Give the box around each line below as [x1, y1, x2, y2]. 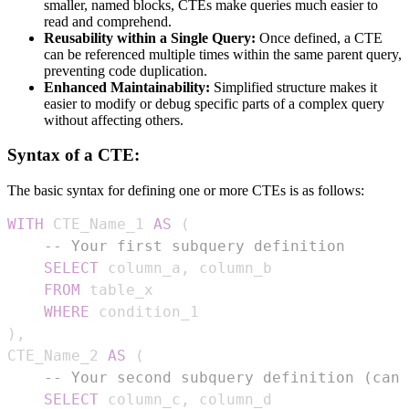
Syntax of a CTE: [7, 145, 140, 165]
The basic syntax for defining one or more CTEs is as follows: [7, 183, 364, 199]
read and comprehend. [44, 13, 172, 29]
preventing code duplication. [44, 62, 207, 79]
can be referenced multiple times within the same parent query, [44, 46, 402, 62]
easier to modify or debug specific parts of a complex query [44, 95, 384, 111]
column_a [99, 259, 181, 278]
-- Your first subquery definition [44, 237, 345, 256]
